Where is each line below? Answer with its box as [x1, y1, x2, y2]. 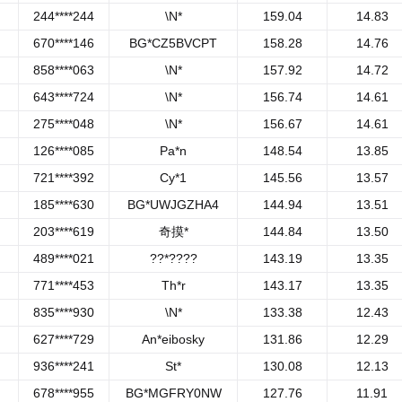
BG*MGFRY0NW [125, 386, 222, 400]
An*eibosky [142, 332, 205, 346]
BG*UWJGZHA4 [127, 197, 219, 212]
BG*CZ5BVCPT [129, 36, 217, 50]
